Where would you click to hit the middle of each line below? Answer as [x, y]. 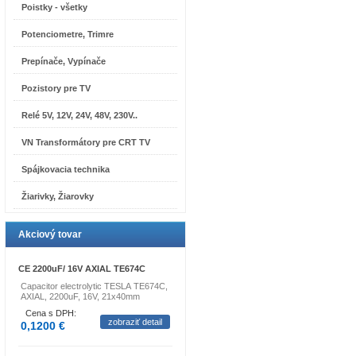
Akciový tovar [50, 234]
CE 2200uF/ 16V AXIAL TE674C [82, 269]
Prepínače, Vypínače [64, 61]
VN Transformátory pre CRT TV [86, 142]
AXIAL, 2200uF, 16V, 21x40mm [81, 296]
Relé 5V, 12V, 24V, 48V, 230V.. [79, 115]
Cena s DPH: [51, 313]
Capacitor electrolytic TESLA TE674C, [94, 286]
